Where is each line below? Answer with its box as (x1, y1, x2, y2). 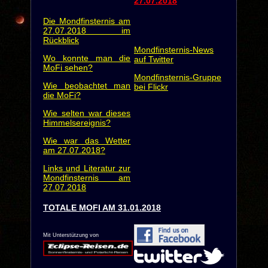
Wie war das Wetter (42, 136, 131, 145)
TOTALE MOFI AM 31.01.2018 (42, 203, 161, 212)
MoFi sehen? (42, 63, 93, 72)
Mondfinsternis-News (133, 45, 214, 54)
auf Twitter (133, 54, 173, 64)
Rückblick (42, 35, 79, 45)
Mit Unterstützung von (42, 232, 99, 238)
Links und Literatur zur (42, 163, 131, 173)
